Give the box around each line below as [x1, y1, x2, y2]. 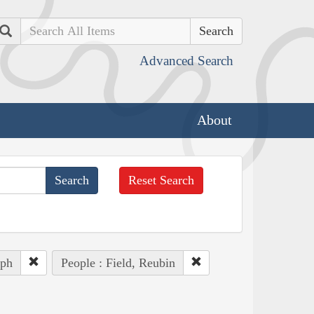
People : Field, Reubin [60, 255, 175, 270]
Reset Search [128, 172, 195, 187]
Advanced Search [139, 53, 233, 68]
